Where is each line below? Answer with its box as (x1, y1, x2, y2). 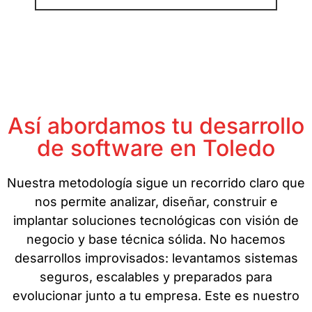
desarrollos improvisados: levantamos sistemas (14, 251, 298, 266)
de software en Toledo (37, 134, 275, 162)
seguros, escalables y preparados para (40, 270, 272, 285)
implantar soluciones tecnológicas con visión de (13, 213, 299, 228)
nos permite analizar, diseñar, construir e (34, 194, 278, 210)
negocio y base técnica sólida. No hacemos (26, 232, 286, 247)
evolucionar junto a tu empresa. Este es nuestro (13, 288, 299, 304)
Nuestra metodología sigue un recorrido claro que (7, 175, 305, 191)
